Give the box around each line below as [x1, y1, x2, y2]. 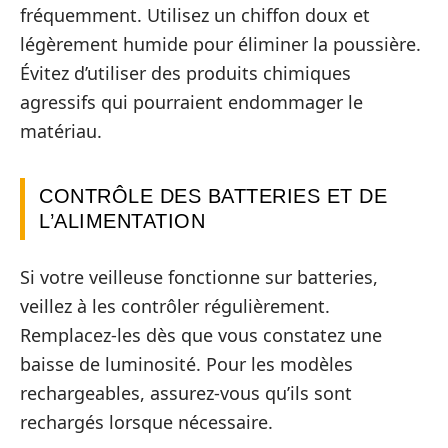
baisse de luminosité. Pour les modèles [20, 351, 353, 376]
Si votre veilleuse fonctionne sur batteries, [20, 264, 378, 289]
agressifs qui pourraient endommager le [20, 90, 363, 115]
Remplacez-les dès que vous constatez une [20, 322, 382, 347]
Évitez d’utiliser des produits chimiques [20, 61, 351, 86]
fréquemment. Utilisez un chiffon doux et [20, 3, 370, 28]
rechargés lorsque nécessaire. [20, 409, 273, 434]
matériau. [20, 119, 102, 144]
